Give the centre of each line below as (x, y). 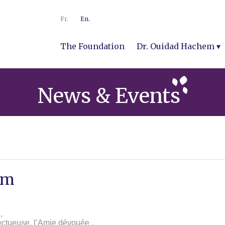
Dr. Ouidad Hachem (176, 46)
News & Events (109, 96)
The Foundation (92, 46)
